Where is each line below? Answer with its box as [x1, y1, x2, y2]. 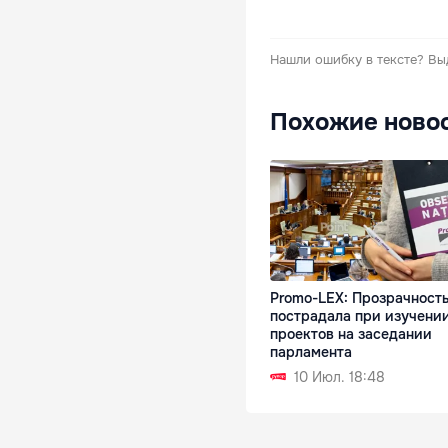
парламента [270, 343, 352, 362]
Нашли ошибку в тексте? [270, 51, 424, 68]
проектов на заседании [270, 325, 432, 344]
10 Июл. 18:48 [294, 368, 385, 387]
